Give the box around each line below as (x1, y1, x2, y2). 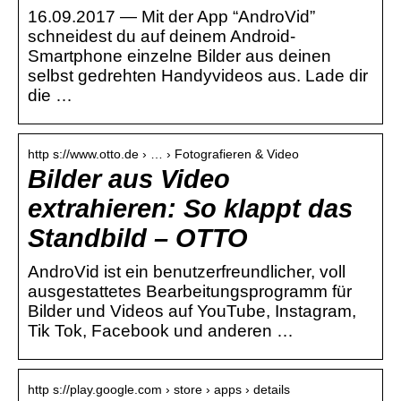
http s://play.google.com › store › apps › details (28, 381, 290, 397)
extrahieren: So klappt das (28, 193, 353, 223)
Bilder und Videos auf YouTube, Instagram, (28, 301, 356, 320)
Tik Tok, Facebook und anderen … (28, 320, 294, 340)
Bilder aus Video (28, 164, 230, 193)
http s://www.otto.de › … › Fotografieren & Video (28, 146, 299, 161)
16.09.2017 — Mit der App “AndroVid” (28, 6, 315, 26)
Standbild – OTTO (28, 223, 248, 252)
